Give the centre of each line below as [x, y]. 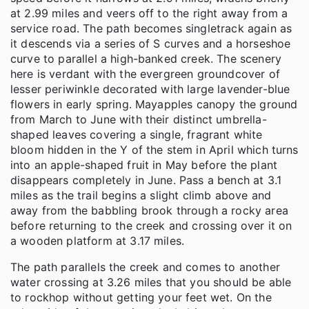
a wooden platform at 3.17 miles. [98, 240]
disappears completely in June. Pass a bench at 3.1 [146, 180]
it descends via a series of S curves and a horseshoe [151, 43]
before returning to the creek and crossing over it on [151, 225]
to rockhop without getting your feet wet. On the [141, 297]
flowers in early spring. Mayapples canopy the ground [154, 104]
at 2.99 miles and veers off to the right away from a [149, 13]
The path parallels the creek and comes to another [145, 267]
